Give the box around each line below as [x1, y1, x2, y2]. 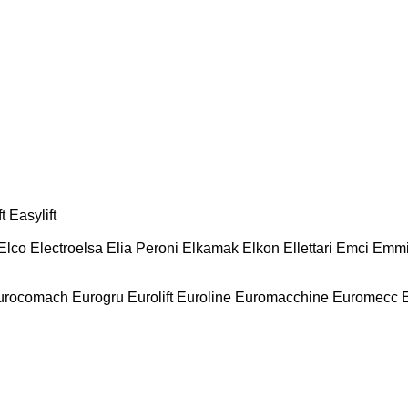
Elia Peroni [107, 240, 178, 256]
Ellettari [283, 240, 332, 256]
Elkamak [182, 240, 239, 256]
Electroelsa [30, 240, 103, 256]
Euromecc [332, 289, 398, 305]
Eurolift [127, 289, 173, 305]
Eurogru [72, 289, 124, 305]
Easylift [9, 207, 56, 223]
